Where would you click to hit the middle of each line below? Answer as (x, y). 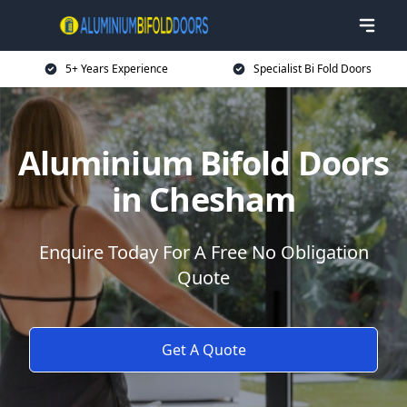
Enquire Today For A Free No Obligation (203, 252)
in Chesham (203, 199)
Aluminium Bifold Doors (203, 163)
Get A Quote (203, 350)
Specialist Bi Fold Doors (313, 69)
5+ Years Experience (116, 69)
